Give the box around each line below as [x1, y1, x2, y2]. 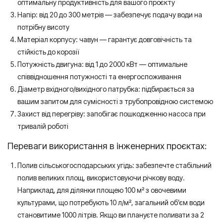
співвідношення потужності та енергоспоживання [17, 72, 181, 81]
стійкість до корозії [17, 47, 79, 56]
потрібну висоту [17, 22, 69, 31]
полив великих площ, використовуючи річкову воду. [17, 173, 185, 182]
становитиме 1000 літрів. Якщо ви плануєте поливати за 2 [17, 210, 204, 219]
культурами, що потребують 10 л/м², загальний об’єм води [17, 198, 205, 207]
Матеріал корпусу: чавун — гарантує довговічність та [17, 35, 192, 44]
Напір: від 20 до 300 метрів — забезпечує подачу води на [17, 10, 202, 19]
